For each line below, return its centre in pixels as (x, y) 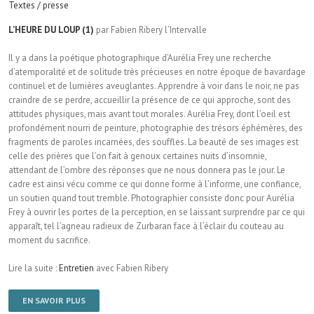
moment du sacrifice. (49, 240)
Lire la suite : (34, 268)
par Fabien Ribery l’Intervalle (150, 30)
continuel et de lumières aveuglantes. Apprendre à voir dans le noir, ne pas (154, 86)
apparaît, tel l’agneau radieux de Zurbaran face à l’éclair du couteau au (146, 226)
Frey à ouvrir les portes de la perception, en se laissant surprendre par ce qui (157, 212)
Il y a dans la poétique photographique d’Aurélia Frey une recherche (140, 58)
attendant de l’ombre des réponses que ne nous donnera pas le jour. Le (147, 170)
